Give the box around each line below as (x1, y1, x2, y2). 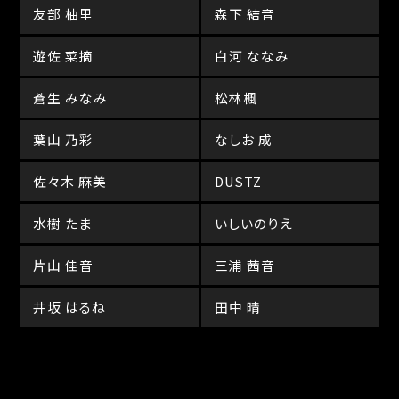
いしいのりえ (214, 214, 293, 232)
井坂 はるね (33, 297, 107, 316)
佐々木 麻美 (33, 172, 108, 191)
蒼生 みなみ (33, 88, 109, 107)
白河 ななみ (214, 46, 289, 65)
